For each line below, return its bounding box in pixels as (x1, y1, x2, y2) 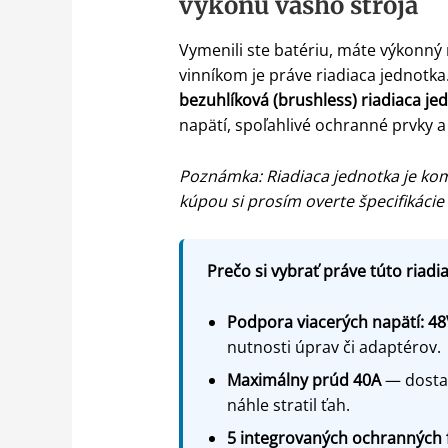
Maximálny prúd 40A (226, 368, 381, 391)
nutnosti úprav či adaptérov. (226, 335, 441, 358)
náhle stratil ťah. (226, 393, 350, 416)
